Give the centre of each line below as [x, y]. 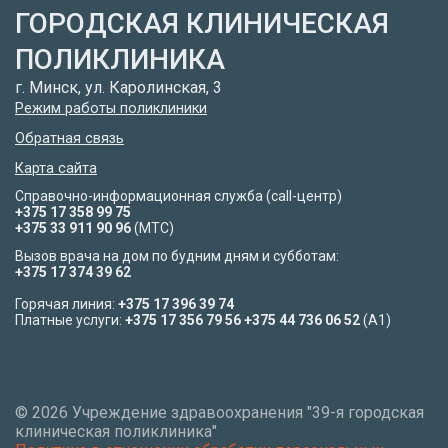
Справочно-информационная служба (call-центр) [178, 195]
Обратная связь [69, 138]
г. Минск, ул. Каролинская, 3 [118, 87]
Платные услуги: [68, 319]
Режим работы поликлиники [111, 108]
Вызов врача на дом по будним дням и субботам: [177, 255]
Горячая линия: [66, 303]
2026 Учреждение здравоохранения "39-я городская [228, 412]
